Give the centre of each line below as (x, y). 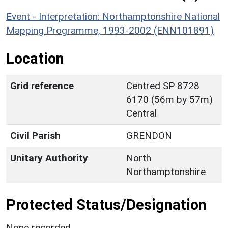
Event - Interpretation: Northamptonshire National (113, 16)
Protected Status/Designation (106, 204)
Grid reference (42, 85)
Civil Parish (35, 135)
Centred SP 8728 (163, 85)
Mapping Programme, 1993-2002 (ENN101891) (110, 30)
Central (141, 113)
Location (35, 58)
